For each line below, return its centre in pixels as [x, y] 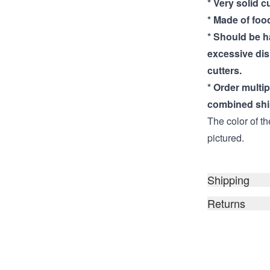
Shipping [228, 180]
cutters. [224, 70]
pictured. [226, 138]
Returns [226, 203]
